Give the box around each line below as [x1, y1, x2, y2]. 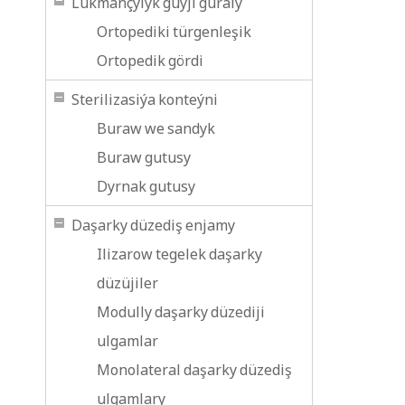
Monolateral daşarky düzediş [97, 360, 292, 380]
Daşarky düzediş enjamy [71, 215, 235, 235]
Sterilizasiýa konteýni [71, 89, 218, 109]
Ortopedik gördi [97, 51, 203, 71]
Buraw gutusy [97, 147, 191, 167]
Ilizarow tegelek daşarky [97, 244, 262, 264]
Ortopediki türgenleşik [97, 22, 251, 42]
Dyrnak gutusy [97, 176, 195, 196]
